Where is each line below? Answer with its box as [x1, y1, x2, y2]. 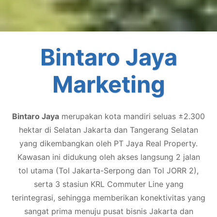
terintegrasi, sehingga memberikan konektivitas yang [12, 192, 205, 202]
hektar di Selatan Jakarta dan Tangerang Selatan [19, 124, 198, 135]
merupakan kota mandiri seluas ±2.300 [59, 111, 205, 121]
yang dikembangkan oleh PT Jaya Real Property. [19, 138, 198, 148]
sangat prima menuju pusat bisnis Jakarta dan [24, 206, 193, 216]
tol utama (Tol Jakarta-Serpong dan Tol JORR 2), [18, 165, 199, 175]
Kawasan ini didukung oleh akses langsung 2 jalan [17, 152, 200, 162]
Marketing [52, 70, 165, 98]
